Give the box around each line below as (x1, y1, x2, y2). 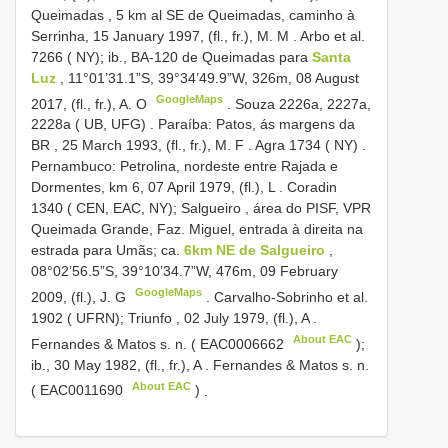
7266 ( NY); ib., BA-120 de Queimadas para (31, 48, 312, 65)
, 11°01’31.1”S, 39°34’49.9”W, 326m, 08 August (60, 69, 359, 86)
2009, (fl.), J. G (31, 288, 130, 305)
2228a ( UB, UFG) (31, 116, 146, 133)
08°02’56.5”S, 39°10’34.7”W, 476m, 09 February (31, 263, 338, 280)
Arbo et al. (300, 27, 365, 44)
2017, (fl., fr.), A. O (31, 95, 151, 112)
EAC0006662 (200, 335, 284, 352)
